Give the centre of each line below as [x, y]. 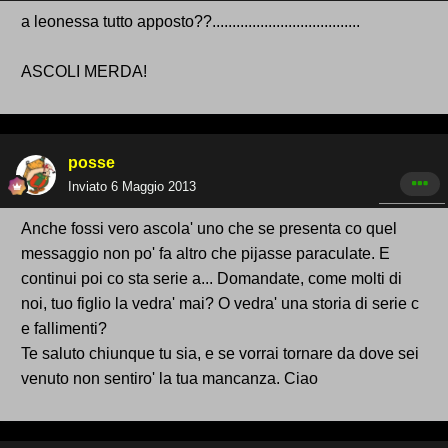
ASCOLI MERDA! [84, 72]
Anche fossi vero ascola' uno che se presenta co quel [209, 229]
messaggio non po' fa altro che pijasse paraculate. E [205, 254]
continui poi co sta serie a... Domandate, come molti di [211, 279]
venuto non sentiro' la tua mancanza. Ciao [169, 379]
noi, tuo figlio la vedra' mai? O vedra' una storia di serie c [220, 304]
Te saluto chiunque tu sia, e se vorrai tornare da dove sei [220, 354]
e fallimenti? [64, 329]
